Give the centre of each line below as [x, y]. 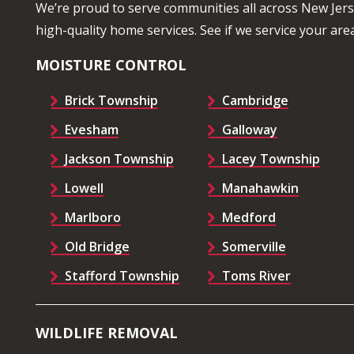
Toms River [256, 276]
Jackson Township [119, 159]
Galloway [249, 130]
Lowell [84, 188]
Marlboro [93, 218]
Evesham [92, 130]
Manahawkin [260, 188]
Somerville [254, 247]
